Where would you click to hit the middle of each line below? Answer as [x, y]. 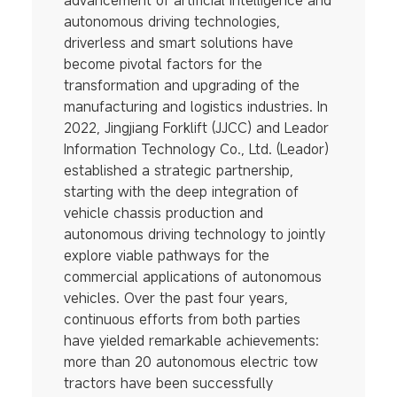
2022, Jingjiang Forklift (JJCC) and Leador [196, 128]
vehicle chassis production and [163, 213]
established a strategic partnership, [178, 171]
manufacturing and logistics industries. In [195, 107]
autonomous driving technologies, [171, 22]
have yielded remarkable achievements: [191, 341]
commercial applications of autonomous [192, 277]
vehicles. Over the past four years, [175, 298]
